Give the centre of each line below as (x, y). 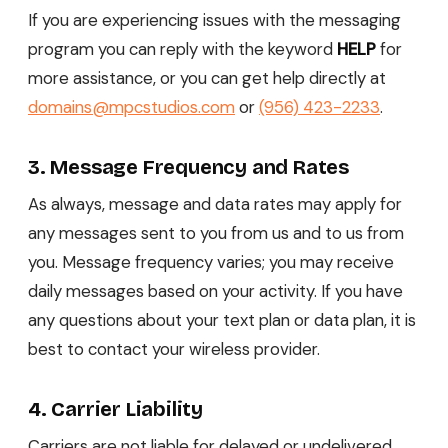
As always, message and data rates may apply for (215, 204)
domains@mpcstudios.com (131, 107)
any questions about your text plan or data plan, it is (222, 320)
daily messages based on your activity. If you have (215, 291)
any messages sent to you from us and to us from (216, 233)
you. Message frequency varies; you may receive (211, 262)
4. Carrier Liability (115, 409)
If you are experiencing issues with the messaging (214, 20)
